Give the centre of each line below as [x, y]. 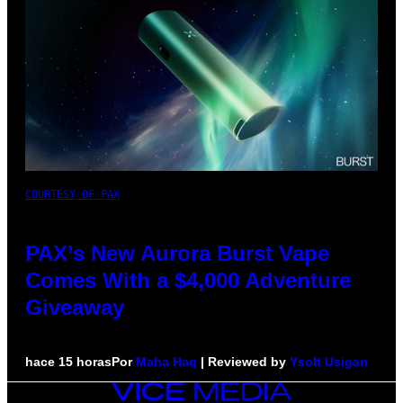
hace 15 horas [68, 362]
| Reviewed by [243, 362]
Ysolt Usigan [329, 362]
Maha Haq [166, 362]
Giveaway [75, 308]
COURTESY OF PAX [72, 195]
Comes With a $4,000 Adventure [188, 281]
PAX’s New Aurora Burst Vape [177, 254]
